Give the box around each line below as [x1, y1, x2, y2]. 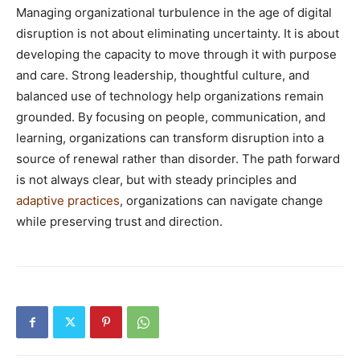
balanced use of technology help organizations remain [16, 88, 324, 104]
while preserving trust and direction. [16, 213, 223, 229]
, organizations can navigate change [120, 192, 323, 208]
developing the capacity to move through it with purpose [16, 46, 337, 62]
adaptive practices [16, 192, 120, 208]
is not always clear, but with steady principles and [16, 171, 297, 187]
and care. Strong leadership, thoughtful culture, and [16, 67, 309, 83]
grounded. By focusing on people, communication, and [16, 108, 325, 125]
